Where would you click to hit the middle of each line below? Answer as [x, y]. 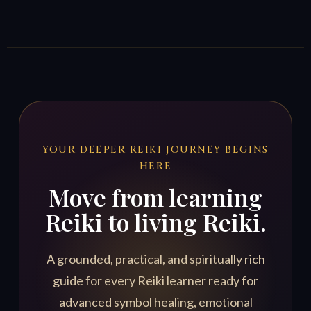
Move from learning [155, 197]
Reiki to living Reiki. [155, 222]
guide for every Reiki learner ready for [155, 281]
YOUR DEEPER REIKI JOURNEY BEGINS [155, 150]
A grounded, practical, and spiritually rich [155, 259]
